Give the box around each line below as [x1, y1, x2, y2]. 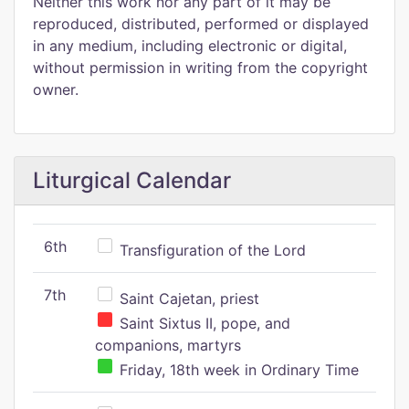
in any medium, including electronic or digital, [33, 37, 347, 55]
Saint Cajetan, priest [115, 289, 259, 308]
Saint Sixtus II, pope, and [115, 314, 290, 332]
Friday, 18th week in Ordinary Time [115, 361, 359, 379]
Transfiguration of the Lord [115, 241, 306, 259]
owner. [33, 80, 79, 99]
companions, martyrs [95, 336, 241, 354]
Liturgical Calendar [33, 167, 231, 194]
